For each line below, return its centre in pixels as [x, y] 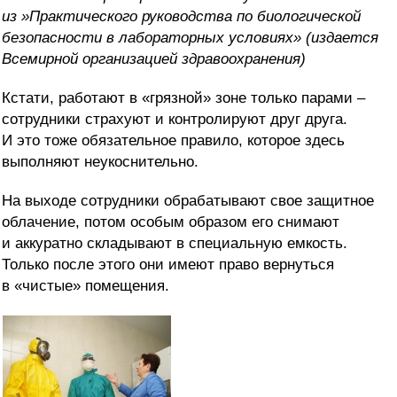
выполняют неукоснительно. [100, 162]
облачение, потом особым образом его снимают [171, 222]
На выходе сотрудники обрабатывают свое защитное [188, 201]
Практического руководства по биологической [195, 17]
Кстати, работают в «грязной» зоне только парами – [183, 98]
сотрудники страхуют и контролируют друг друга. [175, 120]
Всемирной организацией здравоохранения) [154, 59]
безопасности [52, 38]
